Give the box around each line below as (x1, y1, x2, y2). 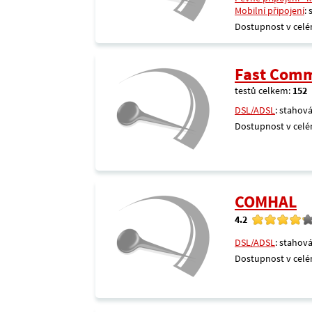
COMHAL (235, 192, 297, 212)
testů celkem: (235, 84, 292, 97)
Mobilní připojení (235, 4, 304, 17)
